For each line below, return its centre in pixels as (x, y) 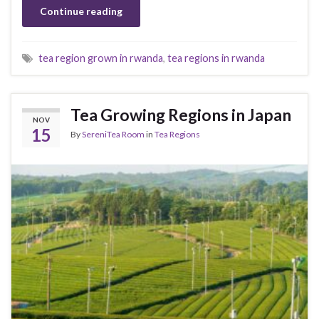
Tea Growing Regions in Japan (181, 114)
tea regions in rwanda (216, 58)
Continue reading (81, 11)
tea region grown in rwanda (101, 58)
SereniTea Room (113, 134)
